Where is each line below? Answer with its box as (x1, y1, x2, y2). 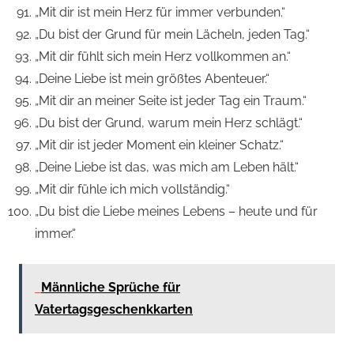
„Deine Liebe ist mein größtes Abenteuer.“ (35, 71, 269, 87)
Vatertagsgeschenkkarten (35, 302, 193, 318)
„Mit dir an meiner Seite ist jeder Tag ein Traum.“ (35, 93, 307, 109)
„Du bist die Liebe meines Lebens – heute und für (35, 204, 318, 220)
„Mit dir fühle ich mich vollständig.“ (35, 182, 230, 198)
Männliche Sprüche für (41, 280, 180, 296)
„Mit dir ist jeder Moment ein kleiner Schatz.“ (35, 137, 284, 153)
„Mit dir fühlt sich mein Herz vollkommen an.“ (35, 49, 291, 65)
